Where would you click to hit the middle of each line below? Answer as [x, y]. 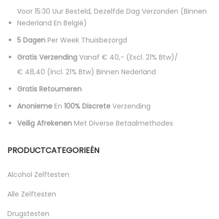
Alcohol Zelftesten [38, 174]
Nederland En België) [53, 23]
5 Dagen [31, 40]
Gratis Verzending [48, 57]
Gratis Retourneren [49, 89]
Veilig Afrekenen [44, 123]
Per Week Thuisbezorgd [86, 40]
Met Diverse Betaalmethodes [122, 123]
